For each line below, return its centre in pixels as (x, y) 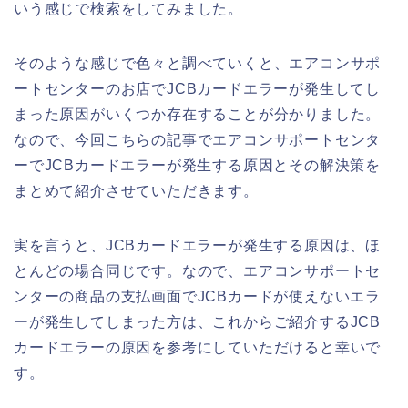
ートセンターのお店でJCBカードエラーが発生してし (198, 89)
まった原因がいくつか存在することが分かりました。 (198, 115)
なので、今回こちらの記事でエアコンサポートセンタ (198, 140)
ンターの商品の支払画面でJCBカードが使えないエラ (197, 297)
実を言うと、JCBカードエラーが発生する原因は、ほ (198, 246)
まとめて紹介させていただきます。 (136, 191)
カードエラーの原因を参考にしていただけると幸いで (198, 348)
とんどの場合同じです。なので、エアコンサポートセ (198, 271)
